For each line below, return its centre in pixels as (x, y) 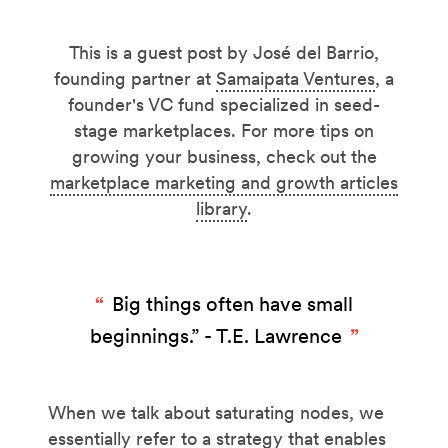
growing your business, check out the (224, 156)
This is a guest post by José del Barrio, (224, 52)
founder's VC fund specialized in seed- (224, 104)
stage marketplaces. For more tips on (224, 130)
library (221, 208)
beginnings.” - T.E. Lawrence (215, 335)
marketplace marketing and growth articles (224, 182)
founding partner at (135, 78)
